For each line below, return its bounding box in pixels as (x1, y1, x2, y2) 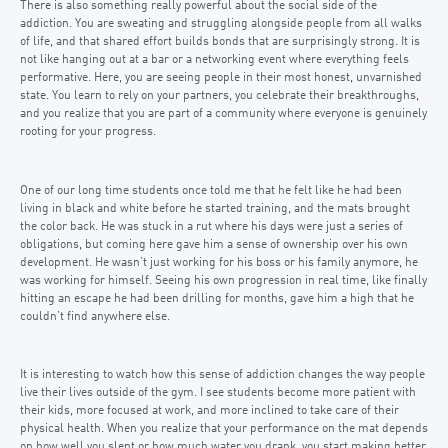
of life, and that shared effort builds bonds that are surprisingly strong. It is (20, 36, 420, 48)
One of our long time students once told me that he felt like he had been (20, 184, 402, 197)
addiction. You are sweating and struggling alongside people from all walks (20, 18, 422, 30)
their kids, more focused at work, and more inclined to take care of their (20, 405, 399, 417)
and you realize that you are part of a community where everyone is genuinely (20, 108, 427, 120)
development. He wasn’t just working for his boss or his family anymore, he (20, 256, 418, 269)
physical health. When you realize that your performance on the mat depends (20, 423, 428, 435)
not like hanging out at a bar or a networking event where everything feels (20, 54, 409, 66)
